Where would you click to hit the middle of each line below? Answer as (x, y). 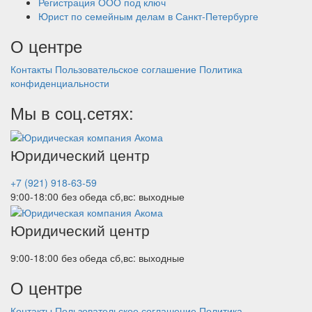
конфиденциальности (60, 83)
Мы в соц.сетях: (72, 112)
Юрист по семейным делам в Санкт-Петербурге (148, 16)
